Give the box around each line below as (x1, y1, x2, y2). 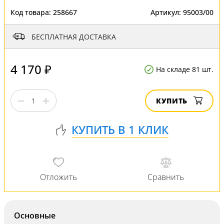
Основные (14, 210, 55, 221)
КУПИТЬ (156, 96, 187, 105)
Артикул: (150, 7, 183, 17)
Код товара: (10, 7, 53, 17)
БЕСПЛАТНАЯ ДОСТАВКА (31, 31, 116, 41)
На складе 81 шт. (156, 64, 213, 74)
